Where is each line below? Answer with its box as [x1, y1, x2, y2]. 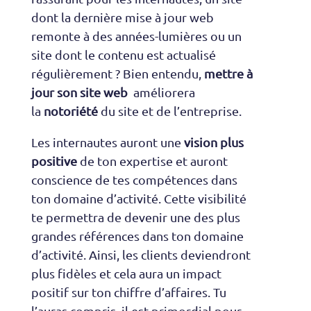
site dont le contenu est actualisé [31, 47, 216, 62]
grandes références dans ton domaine [31, 228, 244, 244]
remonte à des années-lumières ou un [31, 28, 242, 44]
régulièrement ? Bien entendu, [31, 66, 204, 81]
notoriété [43, 103, 98, 119]
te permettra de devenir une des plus [31, 210, 240, 225]
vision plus [183, 135, 244, 150]
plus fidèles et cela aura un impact [31, 266, 221, 281]
